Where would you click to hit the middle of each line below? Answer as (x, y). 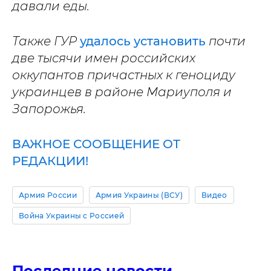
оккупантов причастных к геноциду (124, 75)
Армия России (48, 195)
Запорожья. (49, 109)
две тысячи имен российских (104, 58)
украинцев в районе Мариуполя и (122, 92)
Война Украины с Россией (72, 216)
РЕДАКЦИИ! (50, 161)
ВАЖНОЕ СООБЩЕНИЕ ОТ (96, 144)
